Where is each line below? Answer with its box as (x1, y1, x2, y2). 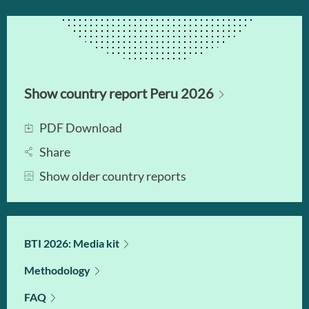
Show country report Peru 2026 (24, 85, 214, 101)
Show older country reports (39, 168, 186, 183)
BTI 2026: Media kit (24, 237, 119, 250)
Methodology (24, 263, 90, 277)
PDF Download (39, 120, 122, 135)
